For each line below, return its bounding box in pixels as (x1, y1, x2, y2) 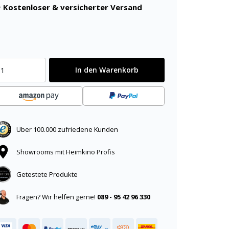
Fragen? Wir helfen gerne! (16, 192, 97, 201)
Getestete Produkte (16, 169, 78, 179)
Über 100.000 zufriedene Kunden (16, 124, 118, 134)
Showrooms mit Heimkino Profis (16, 147, 115, 156)
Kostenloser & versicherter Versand (3, 2, 142, 12)
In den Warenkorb (75, 64, 139, 75)
